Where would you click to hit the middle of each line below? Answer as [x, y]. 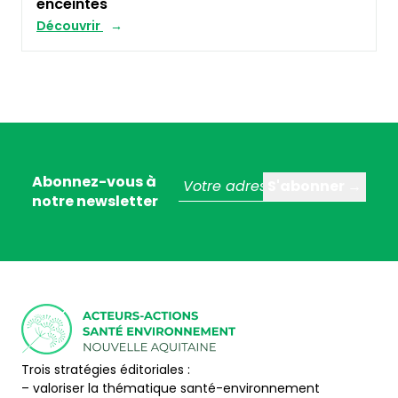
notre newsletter [95, 202]
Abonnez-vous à [94, 182]
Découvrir [70, 26]
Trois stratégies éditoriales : [109, 370]
